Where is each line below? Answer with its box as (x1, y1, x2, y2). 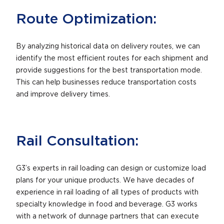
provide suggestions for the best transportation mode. (16, 66, 202, 74)
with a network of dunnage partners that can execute (16, 212, 199, 220)
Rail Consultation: (16, 134, 138, 148)
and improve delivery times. (16, 90, 110, 98)
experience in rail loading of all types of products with (16, 188, 198, 196)
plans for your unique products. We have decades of (16, 176, 194, 184)
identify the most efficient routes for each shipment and (16, 54, 208, 62)
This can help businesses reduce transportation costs (16, 78, 196, 86)
